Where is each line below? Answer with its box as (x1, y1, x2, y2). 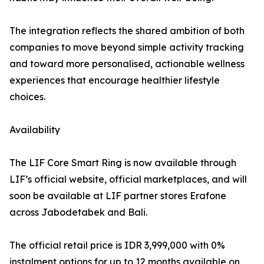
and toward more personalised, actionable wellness (9, 57, 245, 70)
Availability (9, 123, 60, 136)
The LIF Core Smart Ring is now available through (9, 156, 236, 169)
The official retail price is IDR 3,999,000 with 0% (9, 239, 225, 251)
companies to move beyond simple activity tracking (9, 41, 244, 53)
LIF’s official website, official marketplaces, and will (9, 173, 247, 185)
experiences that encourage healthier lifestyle (9, 74, 220, 86)
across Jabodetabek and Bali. (9, 206, 147, 218)
